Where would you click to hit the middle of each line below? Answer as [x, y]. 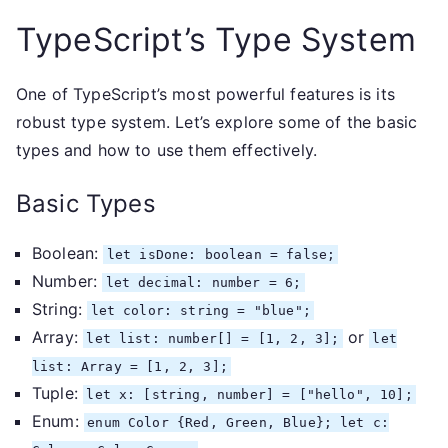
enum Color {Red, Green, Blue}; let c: [238, 422]
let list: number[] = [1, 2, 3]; [213, 338]
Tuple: [58, 393]
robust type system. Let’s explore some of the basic [217, 122]
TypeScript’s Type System [216, 39]
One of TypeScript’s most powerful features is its [205, 94]
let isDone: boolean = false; [221, 254]
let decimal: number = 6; [203, 282]
